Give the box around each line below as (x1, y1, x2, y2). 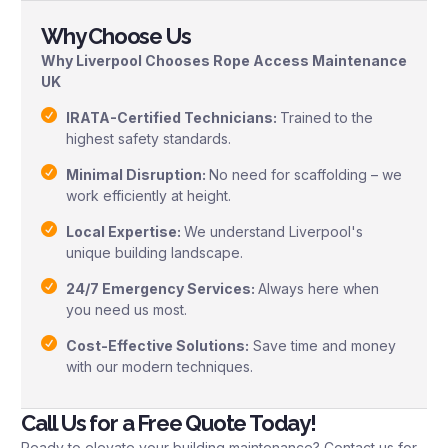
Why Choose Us (41, 23, 191, 50)
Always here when (258, 279, 379, 297)
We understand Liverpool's (184, 222, 363, 240)
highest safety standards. (66, 129, 231, 147)
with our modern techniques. (66, 357, 253, 375)
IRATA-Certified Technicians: (66, 108, 280, 126)
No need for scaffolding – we (209, 165, 402, 183)
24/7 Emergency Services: (66, 279, 258, 297)
